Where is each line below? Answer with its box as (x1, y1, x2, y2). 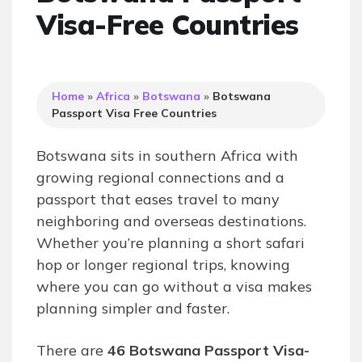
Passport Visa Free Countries (52, 106, 217, 121)
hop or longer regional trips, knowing (36, 255, 290, 275)
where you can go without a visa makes (36, 277, 312, 297)
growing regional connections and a (36, 168, 284, 187)
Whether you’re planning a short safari (36, 234, 305, 253)
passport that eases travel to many (36, 190, 280, 209)
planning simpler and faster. (36, 299, 229, 318)
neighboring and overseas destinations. (36, 212, 306, 231)
